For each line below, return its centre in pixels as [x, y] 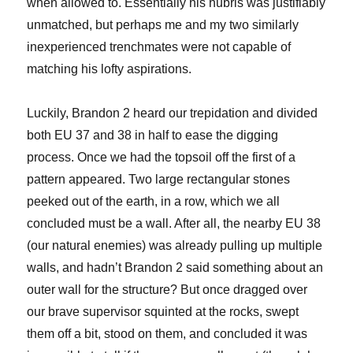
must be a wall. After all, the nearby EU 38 [205, 224]
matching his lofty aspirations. [110, 69]
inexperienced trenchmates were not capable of [159, 47]
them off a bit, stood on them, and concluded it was [167, 334]
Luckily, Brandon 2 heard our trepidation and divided [173, 113]
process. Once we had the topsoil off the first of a [162, 158]
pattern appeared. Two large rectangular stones [159, 180]
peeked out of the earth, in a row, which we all [154, 202]
